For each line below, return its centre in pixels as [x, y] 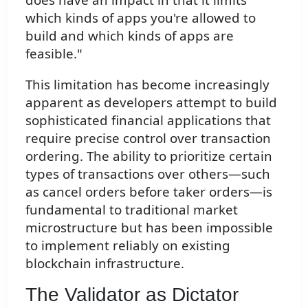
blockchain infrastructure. [105, 263]
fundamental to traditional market [132, 209]
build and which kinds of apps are [130, 35]
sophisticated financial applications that [148, 120]
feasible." [54, 53]
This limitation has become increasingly [147, 84]
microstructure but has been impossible [149, 227]
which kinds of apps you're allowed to [141, 17]
